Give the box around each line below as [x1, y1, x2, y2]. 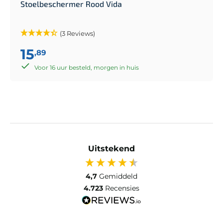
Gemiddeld [99, 171, 137, 181]
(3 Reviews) [60, 29, 95, 37]
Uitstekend [88, 143, 135, 153]
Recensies [105, 183, 139, 193]
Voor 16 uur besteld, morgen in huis [34, 63, 139, 71]
